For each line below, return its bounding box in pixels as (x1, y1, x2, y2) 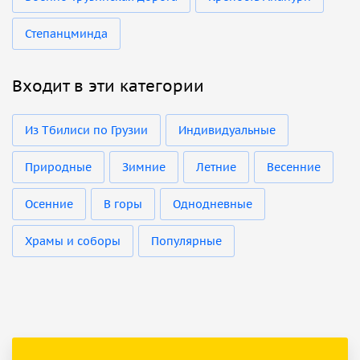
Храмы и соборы (25, 233, 121, 248)
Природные (25, 159, 92, 174)
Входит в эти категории (12, 75, 204, 96)
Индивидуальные (178, 122, 276, 137)
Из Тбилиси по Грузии (25, 122, 148, 137)
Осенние (25, 196, 73, 211)
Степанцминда (25, 26, 108, 41)
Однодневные (173, 196, 252, 211)
